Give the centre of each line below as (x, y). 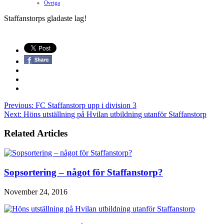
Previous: (19, 105)
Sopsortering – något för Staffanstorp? (83, 172)
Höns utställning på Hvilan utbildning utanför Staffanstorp (114, 114)
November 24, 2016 (36, 191)
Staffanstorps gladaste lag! (45, 18)
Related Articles (36, 133)
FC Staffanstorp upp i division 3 (85, 105)
